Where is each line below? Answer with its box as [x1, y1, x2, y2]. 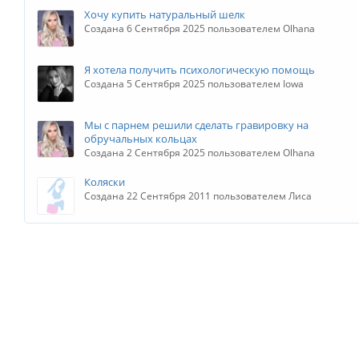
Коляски [84, 175, 125, 189]
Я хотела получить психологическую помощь [84, 63, 315, 77]
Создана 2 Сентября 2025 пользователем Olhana [84, 146, 315, 159]
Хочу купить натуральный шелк [84, 7, 245, 22]
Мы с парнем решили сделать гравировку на [84, 118, 309, 132]
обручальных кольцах [84, 131, 197, 146]
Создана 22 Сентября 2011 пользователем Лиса [84, 189, 312, 203]
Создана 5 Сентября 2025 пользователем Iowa [84, 77, 304, 91]
